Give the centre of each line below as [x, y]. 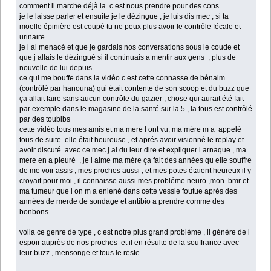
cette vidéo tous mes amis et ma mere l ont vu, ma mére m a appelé [131, 129]
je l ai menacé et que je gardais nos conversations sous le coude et [130, 47]
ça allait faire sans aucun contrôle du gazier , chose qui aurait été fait [132, 98]
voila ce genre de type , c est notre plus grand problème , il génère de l [135, 232]
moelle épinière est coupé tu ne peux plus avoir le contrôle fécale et [130, 26]
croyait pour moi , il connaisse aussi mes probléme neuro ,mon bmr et [134, 181]
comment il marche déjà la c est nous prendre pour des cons [119, 6]
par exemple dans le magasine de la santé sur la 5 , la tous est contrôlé [136, 109]
